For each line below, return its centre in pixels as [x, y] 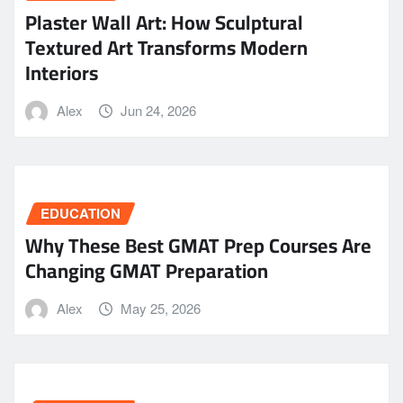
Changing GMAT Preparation [147, 271]
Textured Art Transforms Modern [166, 47]
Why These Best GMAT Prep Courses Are [198, 246]
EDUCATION [81, 213]
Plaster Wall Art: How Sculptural [164, 22]
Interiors [62, 72]
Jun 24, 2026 [159, 110]
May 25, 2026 [161, 309]
